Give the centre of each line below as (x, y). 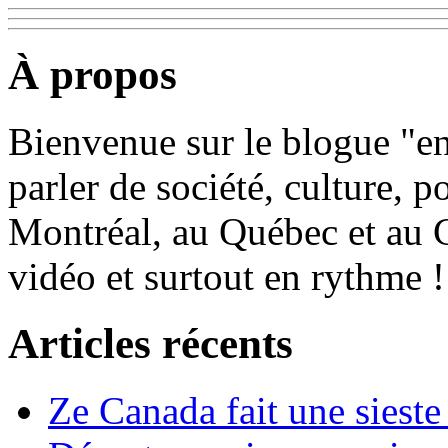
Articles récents (150, 343)
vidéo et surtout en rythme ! (226, 276)
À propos (92, 75)
